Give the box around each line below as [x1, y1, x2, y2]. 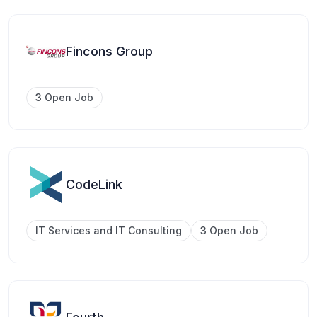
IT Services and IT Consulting [35, 224, 182, 237]
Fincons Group [66, 44, 153, 59]
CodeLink [66, 177, 122, 192]
